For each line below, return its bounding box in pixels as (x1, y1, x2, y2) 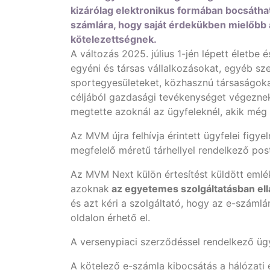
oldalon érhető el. (71, 212, 153, 224)
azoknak (71, 183, 109, 195)
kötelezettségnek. (71, 33, 157, 45)
